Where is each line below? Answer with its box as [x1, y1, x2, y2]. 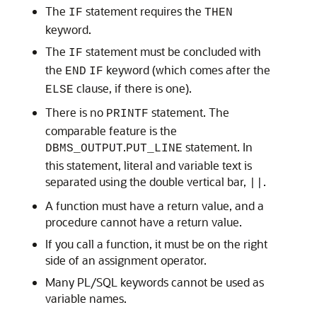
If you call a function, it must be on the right [45, 236, 267, 251]
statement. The [149, 105, 229, 120]
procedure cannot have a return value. [45, 214, 242, 229]
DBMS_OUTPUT [45, 142, 123, 155]
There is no [45, 105, 106, 120]
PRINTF [106, 108, 149, 120]
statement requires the [83, 4, 204, 18]
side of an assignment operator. [45, 253, 207, 267]
